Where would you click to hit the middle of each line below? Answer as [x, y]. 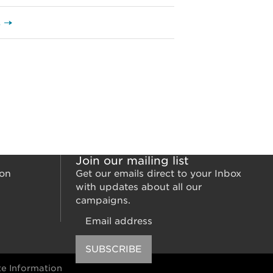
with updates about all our [139, 187]
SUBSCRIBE [114, 249]
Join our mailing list [132, 161]
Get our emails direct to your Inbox [158, 174]
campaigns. [103, 200]
